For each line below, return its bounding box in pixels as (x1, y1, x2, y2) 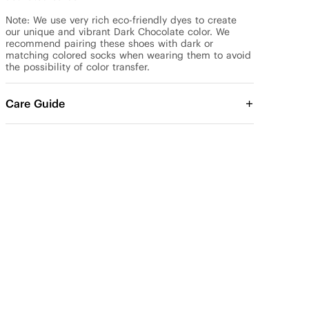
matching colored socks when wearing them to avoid (6, 49, 251, 61)
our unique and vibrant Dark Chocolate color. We (6, 26, 230, 38)
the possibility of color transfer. (6, 61, 150, 73)
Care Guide (6, 96, 65, 110)
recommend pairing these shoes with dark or (6, 37, 213, 50)
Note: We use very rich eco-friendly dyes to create (6, 14, 237, 26)
